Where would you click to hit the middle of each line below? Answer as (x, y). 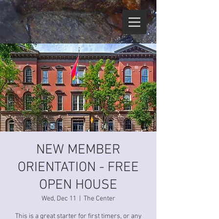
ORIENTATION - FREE (78, 168)
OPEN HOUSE (78, 185)
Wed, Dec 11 (59, 199)
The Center (99, 199)
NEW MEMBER (78, 150)
